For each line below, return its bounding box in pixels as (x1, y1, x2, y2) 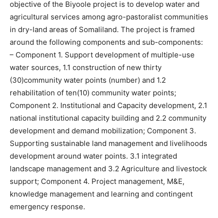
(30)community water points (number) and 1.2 (10, 75, 166, 85)
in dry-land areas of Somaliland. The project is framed (10, 25, 195, 34)
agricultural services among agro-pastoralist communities (10, 12, 208, 21)
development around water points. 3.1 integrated (10, 151, 177, 161)
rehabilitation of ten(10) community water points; (10, 88, 176, 97)
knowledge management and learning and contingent (10, 189, 193, 199)
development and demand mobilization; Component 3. (10, 126, 196, 135)
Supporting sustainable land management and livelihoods (10, 139, 207, 148)
